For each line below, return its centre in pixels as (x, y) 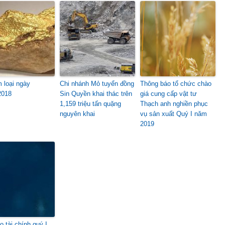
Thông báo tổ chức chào (176, 84)
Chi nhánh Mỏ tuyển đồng (97, 84)
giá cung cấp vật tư (168, 94)
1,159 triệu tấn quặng (90, 104)
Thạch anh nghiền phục (174, 104)
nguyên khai (77, 114)
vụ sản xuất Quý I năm (174, 114)
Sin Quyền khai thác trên (96, 94)
